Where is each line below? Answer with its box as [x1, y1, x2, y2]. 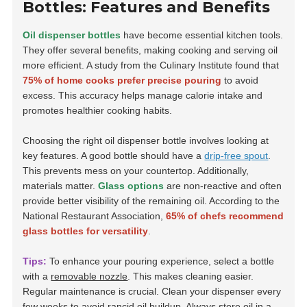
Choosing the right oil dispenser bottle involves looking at [23, 135, 269, 147]
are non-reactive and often [164, 180, 282, 192]
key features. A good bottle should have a [23, 150, 205, 162]
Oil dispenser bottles [23, 29, 121, 41]
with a [23, 271, 51, 282]
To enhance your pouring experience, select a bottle [47, 256, 275, 267]
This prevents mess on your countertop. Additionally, [23, 165, 249, 177]
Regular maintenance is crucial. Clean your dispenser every [23, 286, 282, 297]
